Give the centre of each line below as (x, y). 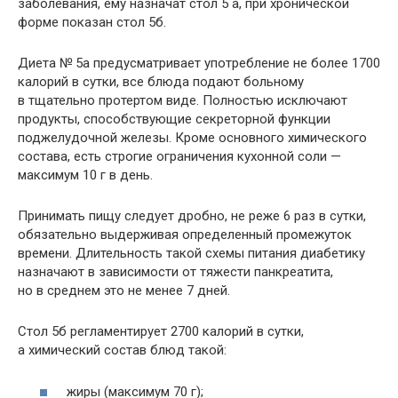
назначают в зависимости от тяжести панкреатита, (175, 272)
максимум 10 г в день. (85, 175)
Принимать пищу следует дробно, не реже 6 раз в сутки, (192, 216)
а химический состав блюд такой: (122, 350)
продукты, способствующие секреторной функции (174, 119)
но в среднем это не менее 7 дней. (124, 291)
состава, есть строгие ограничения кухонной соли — (179, 157)
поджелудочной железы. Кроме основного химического (192, 138)
